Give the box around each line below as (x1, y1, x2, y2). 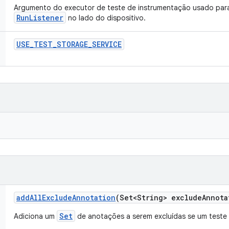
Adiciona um (14, 212, 57, 221)
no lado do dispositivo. (66, 13, 146, 22)
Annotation (72, 193, 116, 202)
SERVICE (92, 39, 122, 49)
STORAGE (57, 39, 88, 49)
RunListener (16, 13, 63, 22)
